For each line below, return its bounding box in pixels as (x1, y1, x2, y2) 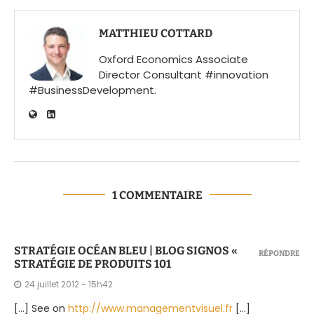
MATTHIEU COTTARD (99, 26, 212, 40)
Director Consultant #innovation (99, 67, 268, 82)
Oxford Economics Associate (99, 51, 248, 67)
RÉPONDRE (259, 248, 300, 258)
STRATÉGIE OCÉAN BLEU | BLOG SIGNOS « (14, 243, 238, 257)
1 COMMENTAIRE (111, 188, 203, 202)
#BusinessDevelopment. (29, 82, 156, 97)
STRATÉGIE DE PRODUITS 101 (14, 257, 171, 271)
